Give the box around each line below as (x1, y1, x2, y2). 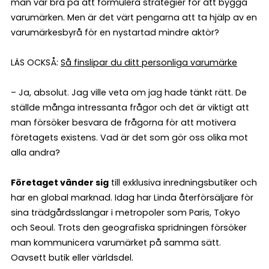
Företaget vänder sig (11, 176, 109, 189)
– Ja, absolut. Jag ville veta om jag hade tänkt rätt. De (11, 86, 247, 98)
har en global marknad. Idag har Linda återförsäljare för (11, 191, 253, 204)
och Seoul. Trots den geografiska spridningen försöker (11, 221, 247, 234)
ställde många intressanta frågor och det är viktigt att (11, 101, 249, 113)
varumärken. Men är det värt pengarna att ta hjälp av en (11, 11, 257, 23)
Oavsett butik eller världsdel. (11, 251, 133, 264)
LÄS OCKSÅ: (11, 56, 61, 68)
